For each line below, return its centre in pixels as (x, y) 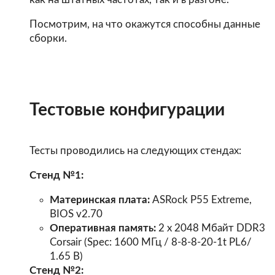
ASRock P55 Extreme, (201, 199)
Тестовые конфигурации (127, 110)
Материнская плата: (100, 199)
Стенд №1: (56, 175)
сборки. (48, 39)
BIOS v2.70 (76, 214)
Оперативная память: (103, 228)
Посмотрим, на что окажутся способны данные (145, 25)
